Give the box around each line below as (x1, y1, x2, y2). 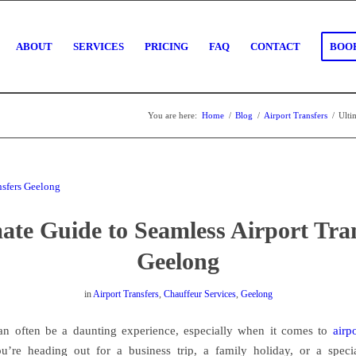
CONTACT (250, 41, 300, 52)
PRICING (145, 41, 188, 52)
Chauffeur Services (163, 288, 236, 300)
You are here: (148, 110, 197, 120)
